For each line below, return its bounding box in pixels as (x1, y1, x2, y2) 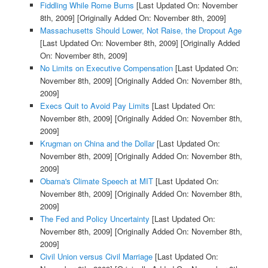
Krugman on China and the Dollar (39, 138, 154, 150)
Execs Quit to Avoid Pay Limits (39, 100, 150, 112)
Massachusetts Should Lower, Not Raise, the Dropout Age (39, 25, 242, 36)
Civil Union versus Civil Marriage (39, 251, 153, 263)
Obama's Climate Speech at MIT (39, 175, 153, 187)
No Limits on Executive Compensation (39, 62, 173, 74)
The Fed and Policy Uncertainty (39, 213, 150, 225)
